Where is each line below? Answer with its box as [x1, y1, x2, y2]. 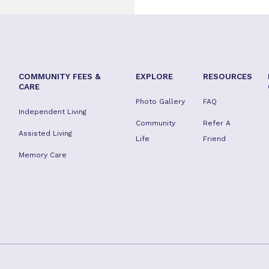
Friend [203, 134, 226, 143]
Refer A [203, 119, 231, 127]
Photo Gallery [135, 97, 185, 106]
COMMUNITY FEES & [18, 71, 101, 81]
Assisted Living [18, 129, 72, 138]
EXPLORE [135, 71, 173, 81]
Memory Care [18, 151, 67, 159]
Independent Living [18, 107, 86, 116]
